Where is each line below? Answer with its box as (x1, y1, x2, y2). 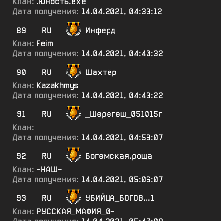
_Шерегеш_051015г (85, 109, 162, 119)
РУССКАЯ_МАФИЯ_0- (37, 206, 115, 217)
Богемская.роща (85, 151, 152, 161)
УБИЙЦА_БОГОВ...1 (85, 193, 154, 203)
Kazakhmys (37, 80, 78, 91)
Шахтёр (85, 67, 117, 77)
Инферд (85, 25, 115, 36)
